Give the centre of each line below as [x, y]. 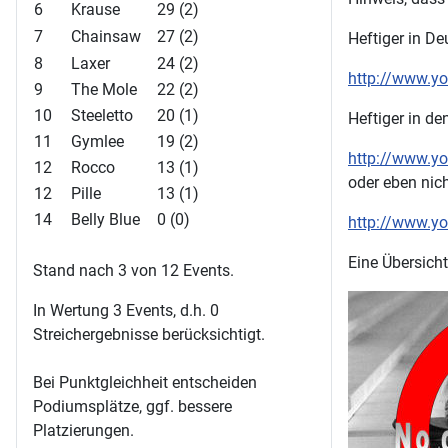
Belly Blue [105, 219]
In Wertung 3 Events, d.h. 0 [126, 310]
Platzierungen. [83, 430]
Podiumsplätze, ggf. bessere [132, 406]
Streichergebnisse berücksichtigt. [149, 334]
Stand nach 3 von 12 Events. [133, 270]
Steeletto [102, 115]
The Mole [104, 89]
